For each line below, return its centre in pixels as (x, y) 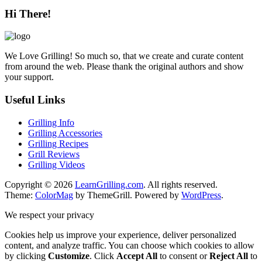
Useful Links (35, 100)
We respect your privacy (49, 215)
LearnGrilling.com (109, 184)
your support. (29, 77)
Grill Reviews (54, 154)
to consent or (183, 256)
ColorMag (54, 195)
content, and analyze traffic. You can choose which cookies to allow (130, 245)
